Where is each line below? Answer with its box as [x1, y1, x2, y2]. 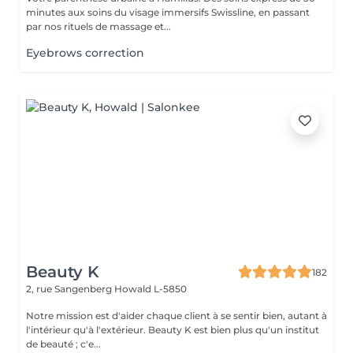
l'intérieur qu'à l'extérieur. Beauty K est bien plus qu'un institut [26, 324, 319, 336]
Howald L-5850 [114, 283, 187, 295]
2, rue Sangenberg [26, 283, 114, 295]
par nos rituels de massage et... [26, 20, 171, 32]
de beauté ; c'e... [26, 338, 101, 350]
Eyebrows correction [26, 46, 144, 60]
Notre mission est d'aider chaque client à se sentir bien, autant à [26, 310, 327, 321]
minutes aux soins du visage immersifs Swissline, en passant [26, 6, 310, 18]
